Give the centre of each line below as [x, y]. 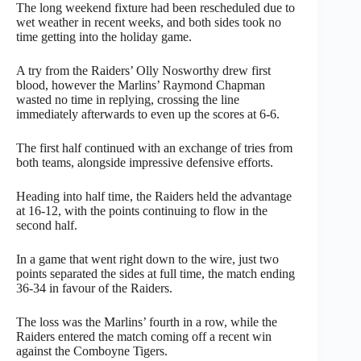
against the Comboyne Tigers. [92, 351]
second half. [47, 225]
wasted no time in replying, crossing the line [128, 99]
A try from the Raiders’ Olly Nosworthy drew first [143, 70]
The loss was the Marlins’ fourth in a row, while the [147, 322]
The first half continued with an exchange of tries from [154, 147]
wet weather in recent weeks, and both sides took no [149, 22]
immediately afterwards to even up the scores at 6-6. [148, 114]
